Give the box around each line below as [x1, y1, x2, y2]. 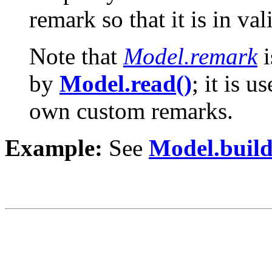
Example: [5, 134, 103, 161]
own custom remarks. [29, 97, 233, 124]
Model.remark [123, 42, 257, 69]
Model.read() [59, 70, 192, 97]
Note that [29, 42, 123, 69]
